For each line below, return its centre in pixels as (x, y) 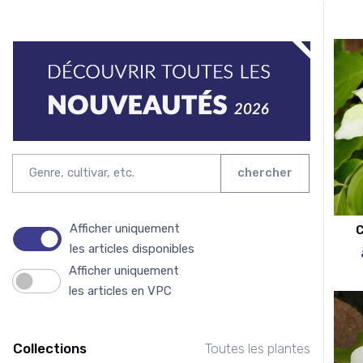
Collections (50, 348)
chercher (265, 173)
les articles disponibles (132, 248)
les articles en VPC (120, 290)
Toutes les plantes (258, 348)
